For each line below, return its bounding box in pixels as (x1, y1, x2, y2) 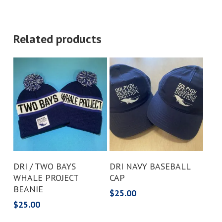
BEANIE (13, 183, 43, 195)
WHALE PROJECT (13, 172, 78, 183)
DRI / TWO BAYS (13, 161, 76, 172)
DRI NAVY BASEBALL (110, 161, 191, 172)
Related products (13, 31, 102, 47)
